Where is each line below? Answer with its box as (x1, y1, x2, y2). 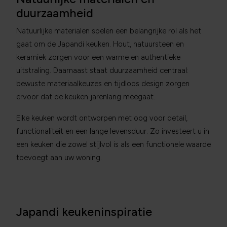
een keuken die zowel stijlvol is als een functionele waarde (16, 140, 211, 149)
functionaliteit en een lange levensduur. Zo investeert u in (16, 127, 209, 136)
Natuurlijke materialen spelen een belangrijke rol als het (16, 26, 201, 35)
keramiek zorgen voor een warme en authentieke (16, 53, 180, 62)
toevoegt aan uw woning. (16, 153, 102, 162)
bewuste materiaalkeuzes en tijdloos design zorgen (16, 79, 190, 88)
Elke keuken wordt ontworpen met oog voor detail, (16, 113, 187, 123)
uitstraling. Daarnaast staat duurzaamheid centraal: (16, 66, 188, 75)
